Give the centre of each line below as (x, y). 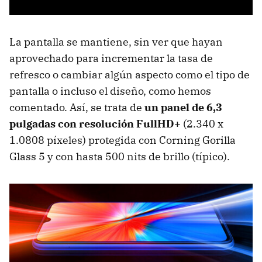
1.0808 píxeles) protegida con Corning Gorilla (123, 140)
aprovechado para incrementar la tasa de (111, 58)
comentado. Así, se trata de (77, 108)
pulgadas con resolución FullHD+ (95, 124)
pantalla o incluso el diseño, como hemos (110, 91)
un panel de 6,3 (183, 108)
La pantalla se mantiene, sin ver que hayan (116, 42)
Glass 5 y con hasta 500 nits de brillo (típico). (120, 157)
